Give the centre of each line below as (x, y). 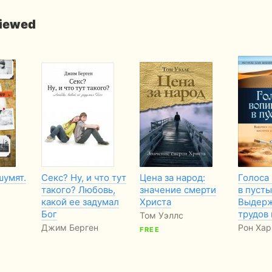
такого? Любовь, (78, 189)
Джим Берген (70, 227)
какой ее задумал (80, 202)
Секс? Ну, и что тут (84, 177)
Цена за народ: (172, 177)
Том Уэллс (161, 215)
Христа (155, 202)
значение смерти (178, 189)
